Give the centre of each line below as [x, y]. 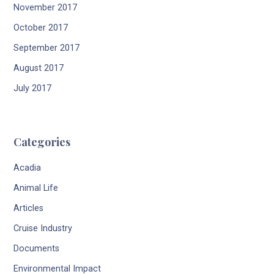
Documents [37, 249]
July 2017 [33, 89]
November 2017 [46, 8]
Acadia [28, 168]
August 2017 [39, 68]
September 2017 [47, 48]
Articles [29, 209]
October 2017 [41, 28]
